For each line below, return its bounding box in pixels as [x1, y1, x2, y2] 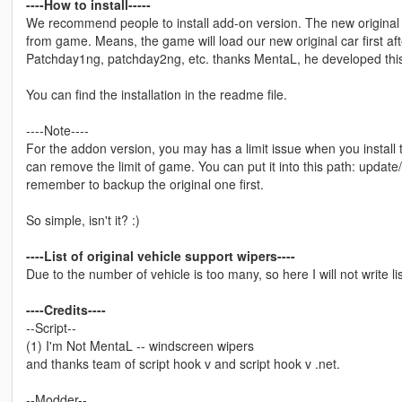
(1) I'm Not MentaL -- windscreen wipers [25, 336, 254, 355]
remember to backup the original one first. [25, 175, 264, 194]
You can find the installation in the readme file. [25, 85, 287, 104]
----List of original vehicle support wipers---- [25, 247, 295, 266]
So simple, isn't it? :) [25, 211, 140, 230]
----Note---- [25, 121, 89, 140]
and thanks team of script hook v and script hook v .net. [25, 354, 340, 373]
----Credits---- [25, 301, 106, 319]
